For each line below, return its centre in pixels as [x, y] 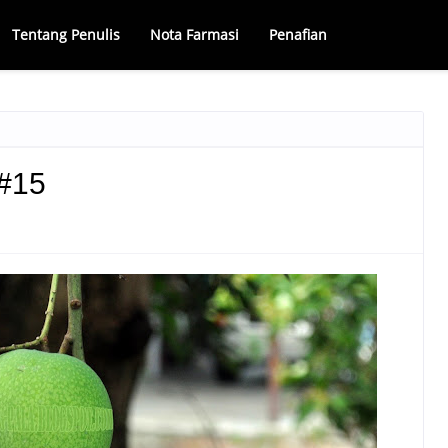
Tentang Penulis [66, 34]
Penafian [298, 34]
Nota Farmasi [194, 34]
